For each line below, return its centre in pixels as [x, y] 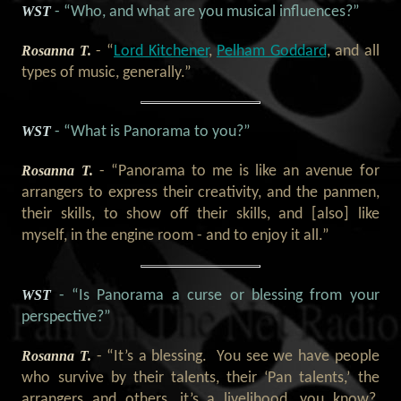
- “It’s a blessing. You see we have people [238, 356]
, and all [353, 51]
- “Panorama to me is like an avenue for [239, 172]
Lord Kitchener [161, 51]
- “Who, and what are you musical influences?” [208, 12]
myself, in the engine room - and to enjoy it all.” [176, 236]
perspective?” [67, 317]
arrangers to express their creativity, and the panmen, [200, 193]
